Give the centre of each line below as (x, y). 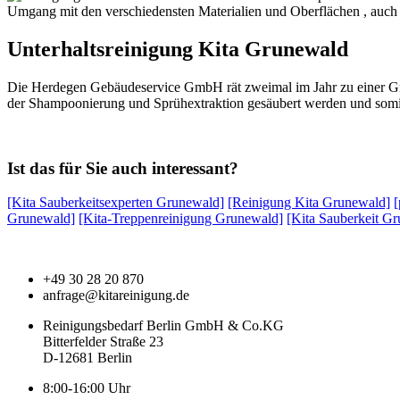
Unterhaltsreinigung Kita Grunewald (178, 49)
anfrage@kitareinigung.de (116, 296)
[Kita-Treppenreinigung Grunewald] (181, 219)
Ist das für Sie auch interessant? (123, 168)
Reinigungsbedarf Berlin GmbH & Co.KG (163, 326)
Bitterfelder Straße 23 (103, 342)
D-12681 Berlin (87, 358)
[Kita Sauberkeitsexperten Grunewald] (116, 203)
